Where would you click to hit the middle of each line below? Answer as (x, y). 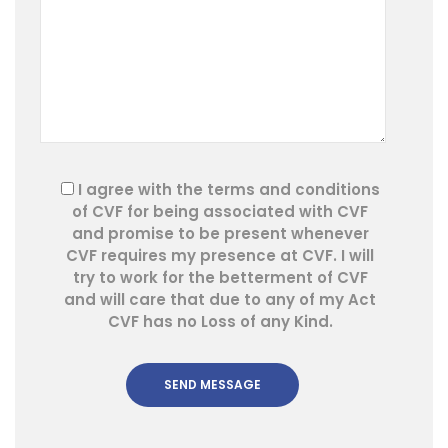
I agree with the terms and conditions (228, 189)
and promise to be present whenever (220, 233)
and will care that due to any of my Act (220, 299)
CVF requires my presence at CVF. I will (220, 255)
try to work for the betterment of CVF (220, 277)
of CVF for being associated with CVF (220, 211)
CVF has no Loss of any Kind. (220, 321)
